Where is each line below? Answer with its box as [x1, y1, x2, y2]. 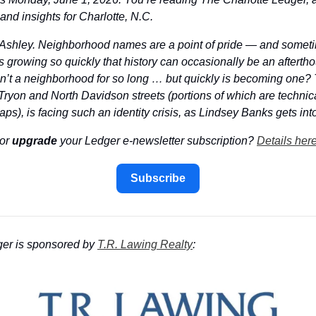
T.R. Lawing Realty [97, 238, 193, 250]
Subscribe [130, 172, 186, 184]
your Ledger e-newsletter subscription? [57, 135, 257, 147]
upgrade [12, 135, 57, 147]
